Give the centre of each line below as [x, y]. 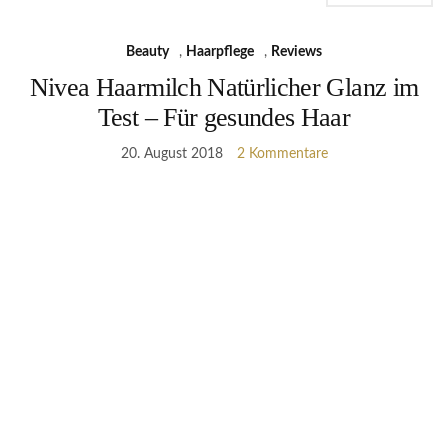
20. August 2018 [171, 154]
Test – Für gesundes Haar [224, 118]
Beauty [147, 52]
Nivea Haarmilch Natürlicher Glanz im [224, 88]
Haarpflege [220, 52]
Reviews [296, 52]
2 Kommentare [282, 154]
